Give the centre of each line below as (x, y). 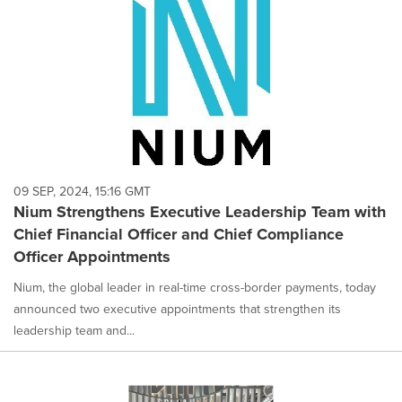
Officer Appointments (92, 257)
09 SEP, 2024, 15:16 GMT (82, 192)
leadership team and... (74, 331)
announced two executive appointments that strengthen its (177, 310)
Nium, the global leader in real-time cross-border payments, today (195, 288)
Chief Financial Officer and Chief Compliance (179, 235)
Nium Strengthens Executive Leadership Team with (200, 212)
